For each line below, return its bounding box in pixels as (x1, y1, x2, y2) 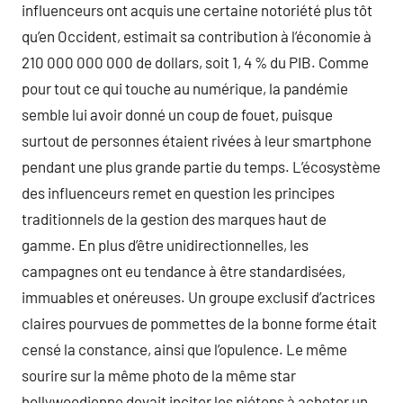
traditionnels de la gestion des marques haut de (22, 209, 327, 228)
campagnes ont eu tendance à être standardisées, (22, 261, 345, 280)
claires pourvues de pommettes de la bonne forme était (22, 313, 377, 332)
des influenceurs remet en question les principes (22, 183, 335, 201)
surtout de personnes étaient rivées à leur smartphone (22, 130, 372, 149)
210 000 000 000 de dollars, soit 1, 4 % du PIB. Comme (22, 52, 369, 71)
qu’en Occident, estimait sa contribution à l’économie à (22, 26, 372, 45)
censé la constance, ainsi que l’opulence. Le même (22, 339, 347, 358)
